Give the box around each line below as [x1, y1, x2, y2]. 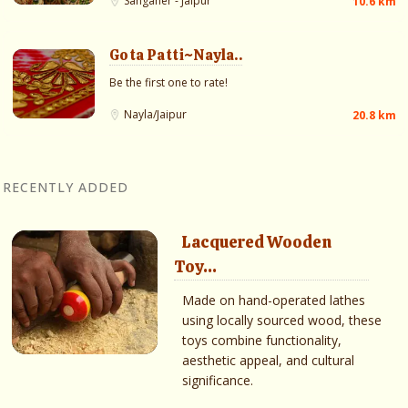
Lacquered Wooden [181, 231, 331, 253]
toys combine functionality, [182, 331, 342, 350]
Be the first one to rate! [109, 75, 228, 91]
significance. [182, 372, 253, 390]
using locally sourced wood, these [182, 311, 382, 330]
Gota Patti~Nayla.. [109, 46, 243, 66]
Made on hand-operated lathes [182, 291, 365, 310]
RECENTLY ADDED [3, 178, 128, 197]
